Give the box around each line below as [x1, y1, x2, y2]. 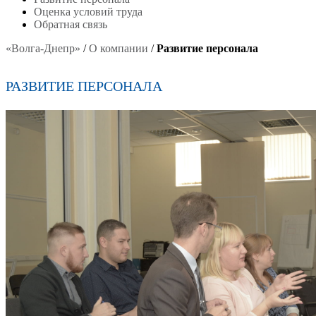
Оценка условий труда [34, 6, 142, 18]
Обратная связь [34, 18, 107, 30]
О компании [89, 42, 148, 54]
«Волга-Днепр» [6, 42, 80, 54]
